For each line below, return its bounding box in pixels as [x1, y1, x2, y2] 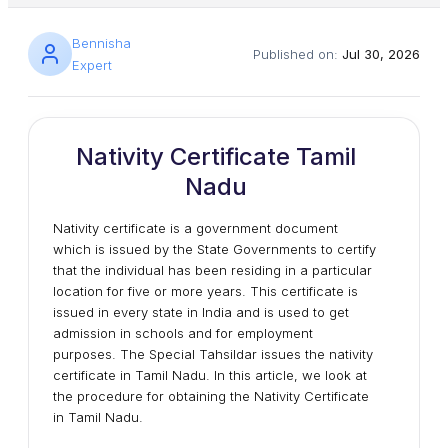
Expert [72, 57, 112, 73]
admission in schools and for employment [53, 325, 313, 341]
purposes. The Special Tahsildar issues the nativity [53, 346, 373, 362]
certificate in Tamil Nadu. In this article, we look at [53, 367, 367, 383]
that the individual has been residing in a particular [53, 262, 372, 278]
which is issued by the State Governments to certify [53, 241, 376, 257]
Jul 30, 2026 [342, 46, 420, 62]
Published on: [253, 46, 342, 62]
